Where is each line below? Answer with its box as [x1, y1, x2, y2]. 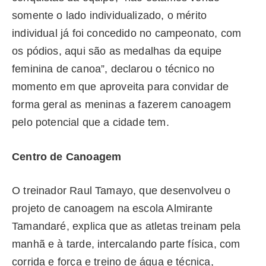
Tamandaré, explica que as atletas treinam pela [12, 220, 241, 233]
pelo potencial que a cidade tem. [12, 116, 169, 128]
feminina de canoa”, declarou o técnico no [12, 62, 215, 75]
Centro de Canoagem [12, 150, 122, 163]
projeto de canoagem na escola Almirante [12, 202, 213, 215]
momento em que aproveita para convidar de [12, 80, 229, 93]
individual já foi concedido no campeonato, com [12, 27, 242, 39]
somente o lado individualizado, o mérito [12, 9, 207, 21]
